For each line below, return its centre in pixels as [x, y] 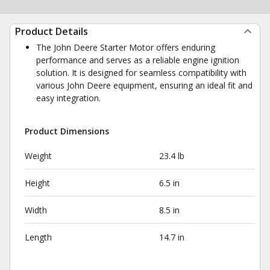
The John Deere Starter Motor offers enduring [126, 47]
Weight [38, 156]
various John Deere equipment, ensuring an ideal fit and [144, 85]
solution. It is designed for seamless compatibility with [141, 73]
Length [38, 237]
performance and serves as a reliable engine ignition [138, 60]
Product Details [52, 31]
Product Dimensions [67, 131]
